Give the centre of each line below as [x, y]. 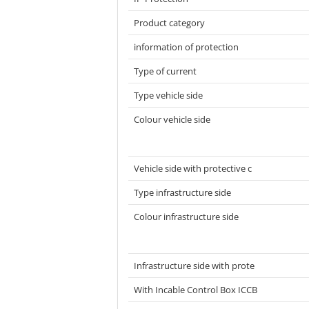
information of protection [186, 47]
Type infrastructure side [182, 192]
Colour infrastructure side [186, 217]
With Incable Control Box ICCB [196, 290]
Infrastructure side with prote [194, 266]
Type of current [165, 71]
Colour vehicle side [172, 119]
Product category [169, 23]
